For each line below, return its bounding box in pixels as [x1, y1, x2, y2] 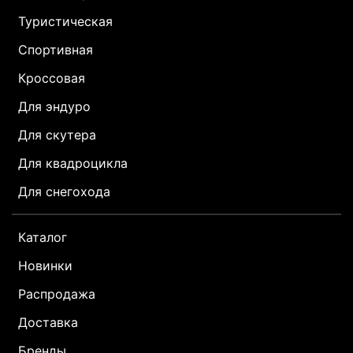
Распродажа [18, 286, 95, 303]
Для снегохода [18, 184, 110, 200]
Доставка [18, 314, 78, 331]
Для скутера [18, 127, 96, 143]
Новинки [18, 258, 72, 274]
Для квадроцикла [18, 155, 128, 172]
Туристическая [18, 13, 113, 30]
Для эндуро [18, 98, 91, 115]
